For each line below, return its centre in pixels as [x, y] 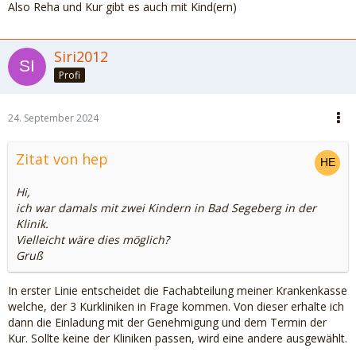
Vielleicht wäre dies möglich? [93, 240]
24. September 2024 [53, 118]
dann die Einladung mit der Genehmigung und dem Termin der [167, 322]
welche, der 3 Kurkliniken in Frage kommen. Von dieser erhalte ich [176, 306]
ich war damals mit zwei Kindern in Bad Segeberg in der [166, 208]
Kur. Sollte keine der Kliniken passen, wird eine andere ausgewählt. [178, 338]
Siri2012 [81, 56]
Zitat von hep [62, 159]
